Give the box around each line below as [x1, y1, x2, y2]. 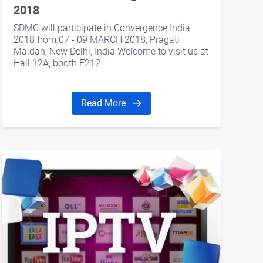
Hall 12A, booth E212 [13, 58, 100, 69]
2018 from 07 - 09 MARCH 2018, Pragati [13, 34, 180, 46]
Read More [80, 97, 128, 109]
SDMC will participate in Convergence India [13, 22, 190, 34]
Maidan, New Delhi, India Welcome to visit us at [13, 46, 208, 58]
